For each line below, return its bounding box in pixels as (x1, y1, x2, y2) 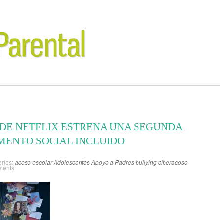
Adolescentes (54, 158, 90, 166)
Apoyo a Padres (91, 158, 134, 166)
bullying (136, 158, 157, 166)
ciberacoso (158, 158, 188, 166)
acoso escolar (15, 158, 52, 166)
